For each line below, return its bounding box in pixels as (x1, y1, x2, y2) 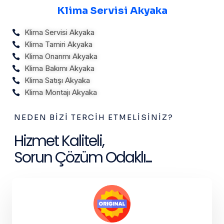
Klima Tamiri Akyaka (24, 39, 92, 49)
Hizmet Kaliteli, (14, 130, 104, 152)
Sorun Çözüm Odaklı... (14, 147, 151, 168)
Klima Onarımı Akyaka (24, 51, 97, 61)
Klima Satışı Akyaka (24, 75, 90, 85)
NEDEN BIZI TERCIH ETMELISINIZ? (14, 112, 173, 122)
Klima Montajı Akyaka (24, 87, 97, 97)
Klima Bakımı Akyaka (24, 63, 94, 73)
